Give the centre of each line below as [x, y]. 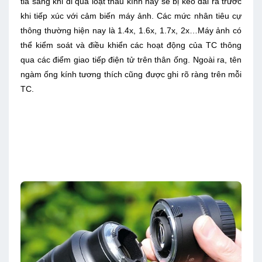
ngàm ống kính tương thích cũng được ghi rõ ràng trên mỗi [131, 75]
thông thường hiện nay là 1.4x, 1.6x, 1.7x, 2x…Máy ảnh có [131, 31]
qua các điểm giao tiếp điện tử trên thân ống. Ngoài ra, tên [131, 60]
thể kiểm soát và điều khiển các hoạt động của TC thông [131, 45]
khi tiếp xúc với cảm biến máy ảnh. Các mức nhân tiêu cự [131, 16]
